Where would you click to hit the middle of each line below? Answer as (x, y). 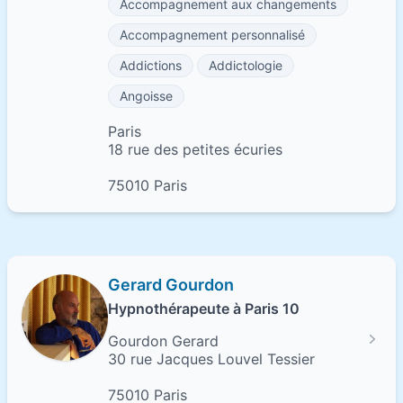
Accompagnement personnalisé (212, 35)
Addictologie (246, 65)
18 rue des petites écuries (195, 149)
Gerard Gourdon (171, 285)
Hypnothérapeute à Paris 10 (204, 309)
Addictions (151, 65)
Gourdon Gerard (163, 341)
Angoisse (146, 96)
